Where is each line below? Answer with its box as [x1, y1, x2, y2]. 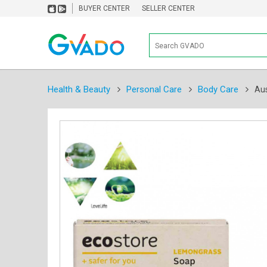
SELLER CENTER [141, 4, 195, 13]
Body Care [197, 83, 238, 95]
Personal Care [126, 83, 182, 95]
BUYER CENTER [78, 4, 130, 13]
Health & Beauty [47, 83, 110, 95]
